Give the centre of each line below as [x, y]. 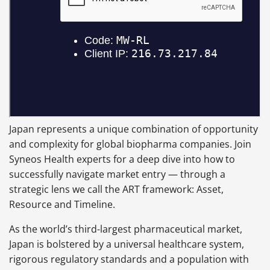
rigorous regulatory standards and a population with [129, 259]
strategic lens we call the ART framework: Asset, [116, 190]
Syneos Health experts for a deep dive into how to [122, 159]
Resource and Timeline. [62, 205]
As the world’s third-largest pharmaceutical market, [126, 229]
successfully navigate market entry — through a [117, 174]
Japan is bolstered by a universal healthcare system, [127, 244]
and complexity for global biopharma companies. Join [130, 144]
